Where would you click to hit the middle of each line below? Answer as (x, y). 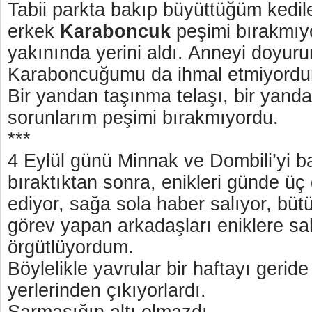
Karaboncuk (115, 31)
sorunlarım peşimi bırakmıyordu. (143, 118)
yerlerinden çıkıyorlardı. (107, 290)
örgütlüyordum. (71, 247)
